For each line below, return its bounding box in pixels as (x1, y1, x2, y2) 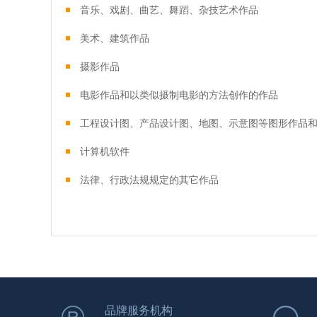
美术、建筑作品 (80, 33, 149, 44)
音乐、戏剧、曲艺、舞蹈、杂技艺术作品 (80, 4, 258, 16)
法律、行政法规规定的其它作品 (80, 174, 219, 185)
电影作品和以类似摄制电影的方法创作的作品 (80, 89, 278, 100)
